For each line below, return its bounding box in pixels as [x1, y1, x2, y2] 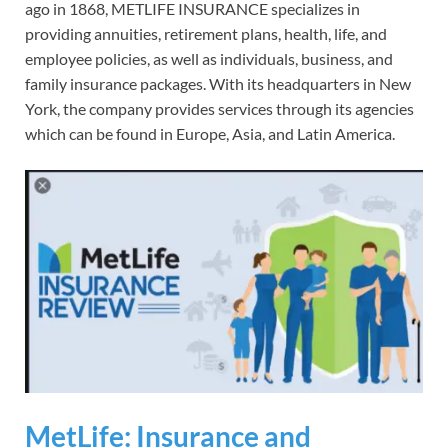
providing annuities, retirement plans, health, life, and [25, 24, 387, 44]
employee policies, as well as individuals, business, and [25, 49, 393, 69]
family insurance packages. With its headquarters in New [25, 74, 411, 94]
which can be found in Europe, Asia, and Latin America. [25, 124, 395, 144]
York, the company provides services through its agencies [25, 99, 414, 119]
